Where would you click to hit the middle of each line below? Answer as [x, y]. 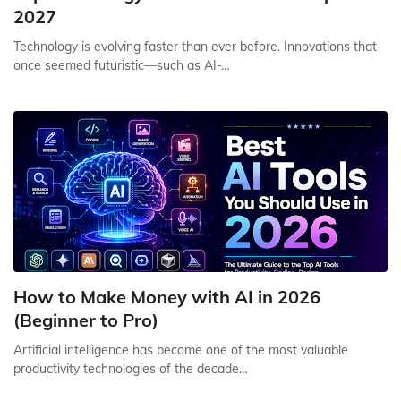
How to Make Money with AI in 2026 [167, 297]
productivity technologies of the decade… [131, 369]
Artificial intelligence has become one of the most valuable [181, 350]
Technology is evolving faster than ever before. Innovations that [195, 47]
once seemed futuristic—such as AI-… [122, 65]
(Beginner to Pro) [86, 320]
